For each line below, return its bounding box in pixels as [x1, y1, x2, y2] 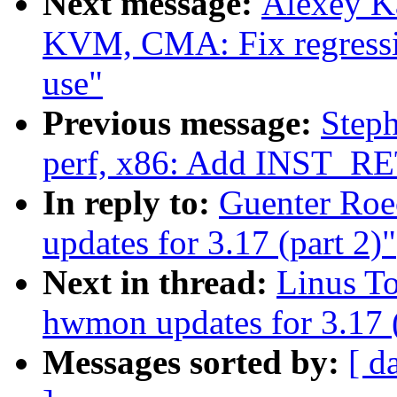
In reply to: [43, 183, 219, 222]
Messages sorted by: [43, 343, 348, 382]
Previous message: [43, 104, 321, 143]
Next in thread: [43, 263, 276, 302]
